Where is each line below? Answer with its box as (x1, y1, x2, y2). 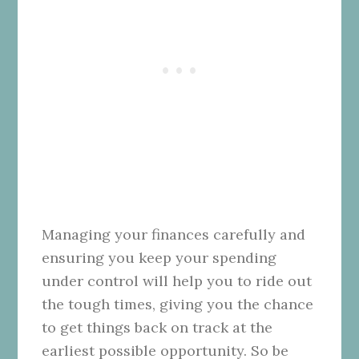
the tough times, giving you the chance (42, 295, 314, 314)
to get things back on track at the (42, 318, 273, 337)
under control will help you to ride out (42, 272, 313, 291)
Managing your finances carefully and (42, 225, 306, 244)
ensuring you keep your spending (42, 248, 277, 268)
